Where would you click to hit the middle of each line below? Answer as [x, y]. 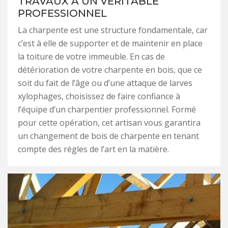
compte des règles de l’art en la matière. [93, 149]
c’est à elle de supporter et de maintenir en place [110, 43]
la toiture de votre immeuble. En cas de [91, 56]
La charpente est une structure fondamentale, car [113, 30]
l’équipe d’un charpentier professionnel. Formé [107, 109]
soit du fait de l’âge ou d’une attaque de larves [105, 83]
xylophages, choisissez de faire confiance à [99, 96]
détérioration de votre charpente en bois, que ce [110, 69]
